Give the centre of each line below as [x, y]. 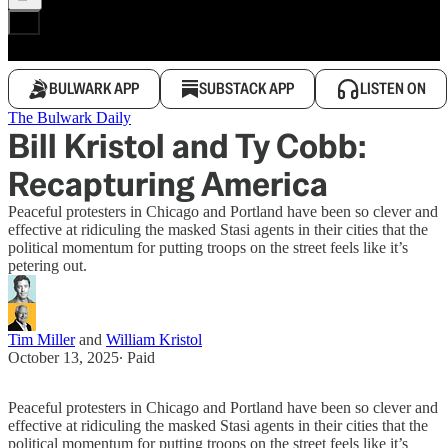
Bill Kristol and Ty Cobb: [187, 146]
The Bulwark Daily [69, 117]
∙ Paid [137, 357]
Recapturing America [168, 184]
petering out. [47, 265]
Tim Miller [41, 339]
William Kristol [154, 339]
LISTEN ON [393, 88]
